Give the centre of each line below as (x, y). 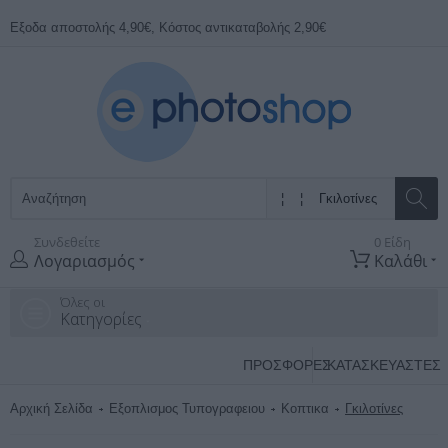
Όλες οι (82, 302)
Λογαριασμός (86, 261)
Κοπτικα (305, 408)
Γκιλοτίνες (374, 408)
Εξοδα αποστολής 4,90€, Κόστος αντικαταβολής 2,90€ (168, 27)
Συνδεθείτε (67, 242)
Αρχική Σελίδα (51, 408)
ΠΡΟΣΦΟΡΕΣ (286, 365)
